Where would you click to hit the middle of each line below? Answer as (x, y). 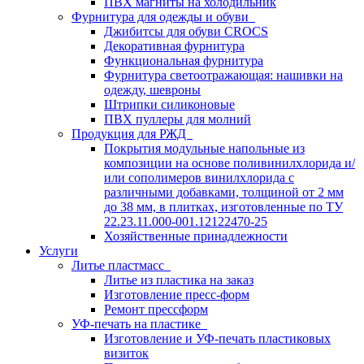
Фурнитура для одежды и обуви (163, 17)
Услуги (58, 251)
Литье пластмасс (121, 265)
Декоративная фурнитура (174, 46)
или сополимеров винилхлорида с (199, 178)
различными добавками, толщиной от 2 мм (224, 192)
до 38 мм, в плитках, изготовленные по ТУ (223, 207)
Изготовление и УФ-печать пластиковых (217, 338)
